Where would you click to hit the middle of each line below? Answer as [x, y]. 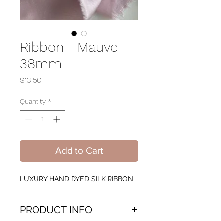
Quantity [33, 101]
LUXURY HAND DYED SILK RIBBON [76, 179]
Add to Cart [79, 151]
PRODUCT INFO [56, 210]
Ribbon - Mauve [69, 47]
